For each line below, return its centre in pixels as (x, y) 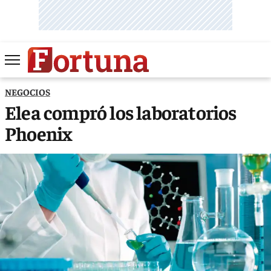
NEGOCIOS (28, 91)
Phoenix (38, 133)
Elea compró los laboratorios (121, 112)
